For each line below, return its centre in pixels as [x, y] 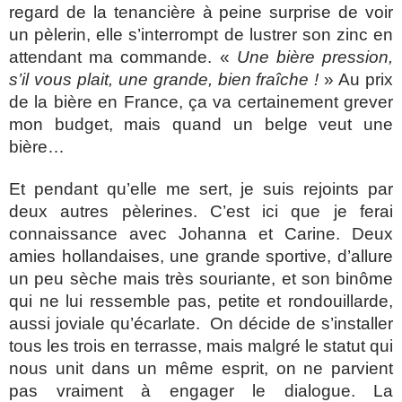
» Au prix [356, 79]
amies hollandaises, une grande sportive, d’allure [201, 256]
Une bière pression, [315, 57]
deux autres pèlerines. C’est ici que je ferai [201, 211]
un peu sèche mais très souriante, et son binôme [201, 278]
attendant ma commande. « [123, 57]
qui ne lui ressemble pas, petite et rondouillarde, [201, 301]
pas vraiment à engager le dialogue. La [201, 390]
